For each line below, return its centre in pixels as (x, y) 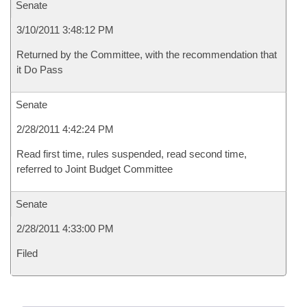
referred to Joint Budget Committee (95, 169)
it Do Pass (40, 70)
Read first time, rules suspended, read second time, (132, 154)
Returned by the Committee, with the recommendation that (147, 54)
